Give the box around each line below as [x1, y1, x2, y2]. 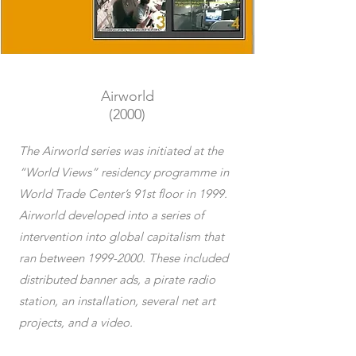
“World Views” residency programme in [19, 164, 229, 180]
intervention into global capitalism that [19, 229, 224, 244]
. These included [142, 250, 228, 265]
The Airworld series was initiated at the [19, 143, 223, 158]
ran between [19, 250, 87, 265]
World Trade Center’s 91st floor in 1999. [19, 186, 227, 201]
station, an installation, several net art [19, 293, 215, 308]
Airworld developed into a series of [19, 207, 203, 222]
